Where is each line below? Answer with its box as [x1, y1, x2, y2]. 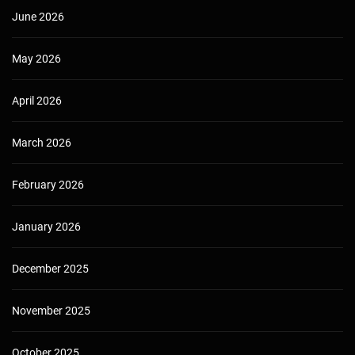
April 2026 [12, 94, 62, 108]
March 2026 [12, 136, 71, 150]
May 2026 [12, 52, 61, 66]
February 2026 [12, 178, 84, 192]
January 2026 [12, 220, 81, 234]
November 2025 [12, 304, 90, 318]
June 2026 [12, 10, 64, 24]
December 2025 [12, 262, 89, 276]
